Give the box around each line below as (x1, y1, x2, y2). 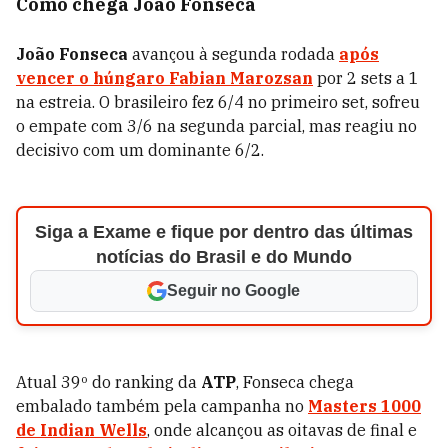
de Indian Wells (16, 420, 147, 440)
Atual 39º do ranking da (16, 372, 201, 392)
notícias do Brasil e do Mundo (95, 247, 352, 267)
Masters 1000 (308, 396, 421, 416)
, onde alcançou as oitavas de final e (147, 420, 417, 440)
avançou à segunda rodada (128, 44, 339, 64)
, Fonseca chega (236, 372, 354, 392)
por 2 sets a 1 (313, 68, 419, 88)
